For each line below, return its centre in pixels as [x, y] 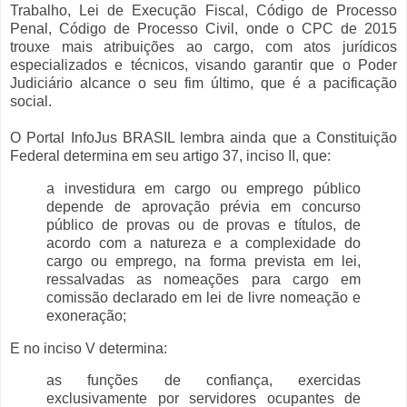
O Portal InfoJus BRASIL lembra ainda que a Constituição [203, 137]
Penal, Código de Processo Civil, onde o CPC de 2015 [203, 28]
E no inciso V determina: [89, 348]
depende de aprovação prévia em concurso [203, 206]
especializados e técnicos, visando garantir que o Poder [203, 65]
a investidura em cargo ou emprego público [203, 188]
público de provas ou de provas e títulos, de [203, 224]
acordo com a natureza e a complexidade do [203, 243]
